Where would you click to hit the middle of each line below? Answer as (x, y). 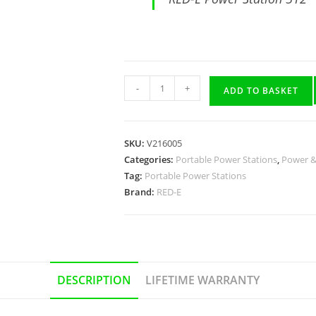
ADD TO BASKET (261, 91)
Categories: (150, 159)
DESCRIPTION (94, 280)
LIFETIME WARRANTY (202, 280)
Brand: (140, 192)
